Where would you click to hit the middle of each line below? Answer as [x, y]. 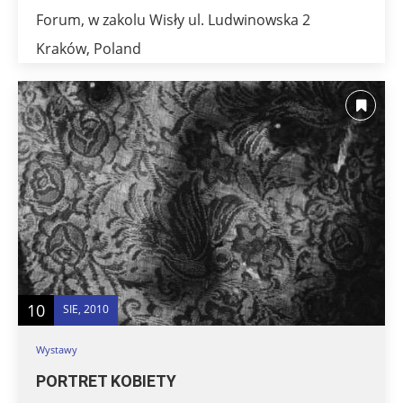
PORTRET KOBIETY [106, 381]
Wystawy [57, 350]
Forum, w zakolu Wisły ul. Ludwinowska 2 [177, 20]
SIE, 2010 [86, 309]
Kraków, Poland [89, 49]
